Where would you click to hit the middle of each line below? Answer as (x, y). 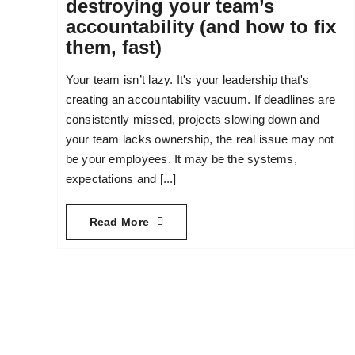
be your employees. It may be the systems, (181, 158)
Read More (119, 221)
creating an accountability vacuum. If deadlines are (200, 99)
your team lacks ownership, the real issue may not (200, 139)
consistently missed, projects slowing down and (193, 119)
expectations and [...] (121, 178)
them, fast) (113, 47)
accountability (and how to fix (200, 26)
